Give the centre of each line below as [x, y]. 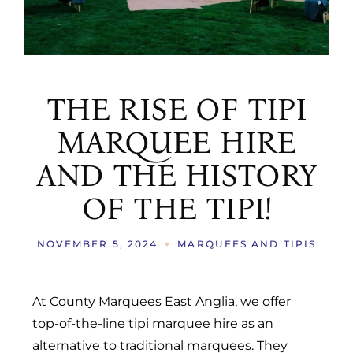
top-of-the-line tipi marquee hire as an [153, 323]
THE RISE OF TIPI [176, 109]
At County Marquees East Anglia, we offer [162, 301]
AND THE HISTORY [176, 175]
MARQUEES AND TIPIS [247, 244]
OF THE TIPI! [176, 208]
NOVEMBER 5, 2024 [97, 244]
